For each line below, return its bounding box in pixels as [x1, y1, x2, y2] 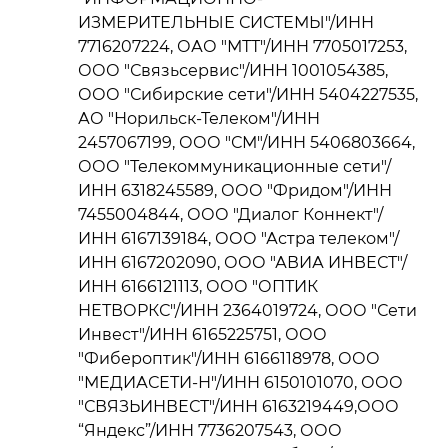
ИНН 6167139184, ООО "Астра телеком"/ [78, 228, 399, 248]
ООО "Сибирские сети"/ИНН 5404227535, [78, 84, 418, 104]
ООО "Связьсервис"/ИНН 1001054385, [78, 60, 388, 80]
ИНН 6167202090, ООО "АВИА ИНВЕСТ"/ [78, 252, 407, 272]
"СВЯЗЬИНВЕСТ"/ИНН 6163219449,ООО [78, 396, 399, 416]
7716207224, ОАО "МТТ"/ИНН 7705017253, [78, 36, 407, 56]
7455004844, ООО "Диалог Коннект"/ [78, 204, 383, 224]
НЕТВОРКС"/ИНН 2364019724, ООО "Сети [78, 300, 417, 320]
